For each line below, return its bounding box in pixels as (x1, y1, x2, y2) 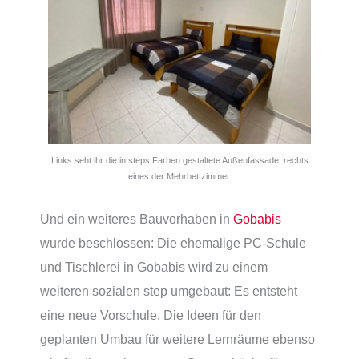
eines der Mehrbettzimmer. (127, 171, 232, 182)
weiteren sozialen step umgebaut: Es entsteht (40, 283, 297, 298)
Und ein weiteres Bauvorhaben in (40, 211, 233, 226)
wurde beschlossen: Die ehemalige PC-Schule (40, 235, 306, 250)
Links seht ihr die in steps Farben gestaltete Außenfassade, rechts (50, 155, 309, 166)
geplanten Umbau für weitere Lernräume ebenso (40, 331, 315, 346)
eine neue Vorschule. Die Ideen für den (40, 307, 261, 322)
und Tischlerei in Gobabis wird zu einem (40, 259, 268, 274)
